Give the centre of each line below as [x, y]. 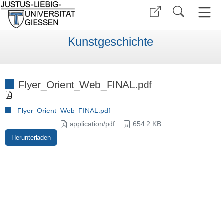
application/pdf [91, 124]
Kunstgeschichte [110, 42]
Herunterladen [31, 138]
